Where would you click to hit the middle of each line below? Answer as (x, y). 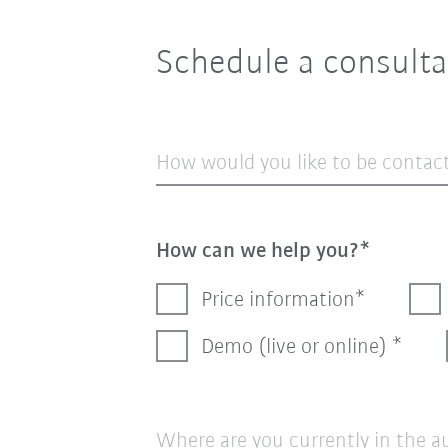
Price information (277, 300)
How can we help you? (257, 251)
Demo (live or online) (296, 347)
